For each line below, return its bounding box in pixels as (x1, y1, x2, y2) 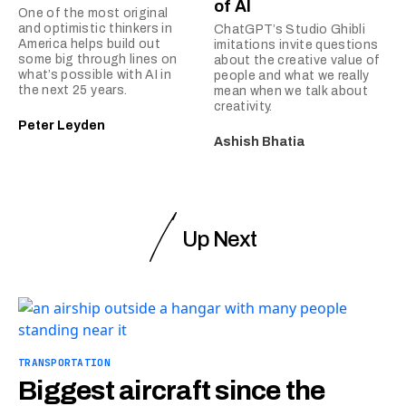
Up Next (182, 227, 256, 251)
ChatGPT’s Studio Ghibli (214, 22, 366, 36)
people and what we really (214, 68, 370, 82)
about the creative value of (214, 53, 381, 67)
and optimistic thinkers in (18, 21, 173, 35)
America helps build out (18, 36, 161, 51)
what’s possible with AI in (18, 67, 172, 82)
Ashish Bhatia (214, 134, 304, 149)
